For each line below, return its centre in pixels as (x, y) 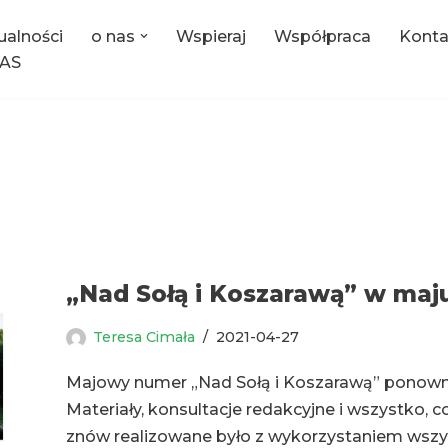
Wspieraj (211, 36)
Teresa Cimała (144, 337)
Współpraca (322, 36)
